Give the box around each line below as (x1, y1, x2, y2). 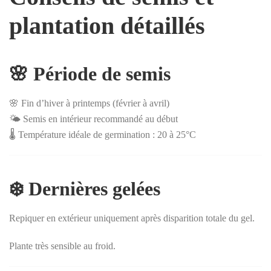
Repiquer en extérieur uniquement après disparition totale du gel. (9, 212, 255, 223)
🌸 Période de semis (9, 62, 171, 85)
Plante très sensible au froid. (9, 240, 116, 251)
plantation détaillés (9, 11, 205, 39)
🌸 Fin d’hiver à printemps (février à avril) (9, 97, 169, 108)
